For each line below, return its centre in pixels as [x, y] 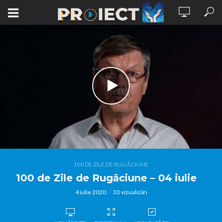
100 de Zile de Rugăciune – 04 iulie [106, 178]
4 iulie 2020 [90, 192]
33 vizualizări [130, 192]
